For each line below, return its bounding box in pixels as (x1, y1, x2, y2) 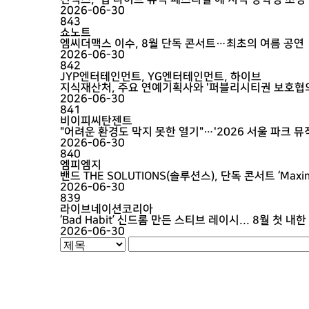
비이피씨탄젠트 (60, 114, 132, 127)
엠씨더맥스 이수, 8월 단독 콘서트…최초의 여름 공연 (60, 37, 304, 50)
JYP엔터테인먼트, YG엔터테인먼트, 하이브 (60, 70, 261, 83)
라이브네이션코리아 (60, 203, 153, 215)
